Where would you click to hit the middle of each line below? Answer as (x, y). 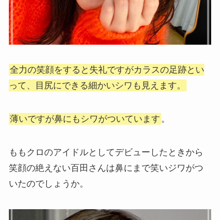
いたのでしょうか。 (48, 184)
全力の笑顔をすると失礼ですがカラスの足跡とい (107, 70)
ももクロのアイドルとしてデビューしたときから (106, 152)
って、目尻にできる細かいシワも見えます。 (97, 86)
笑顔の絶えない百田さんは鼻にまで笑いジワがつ (106, 168)
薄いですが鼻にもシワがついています (85, 119)
